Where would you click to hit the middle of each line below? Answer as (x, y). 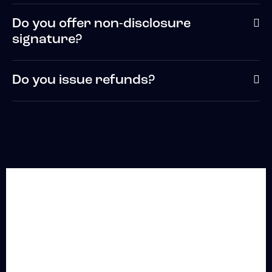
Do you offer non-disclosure (101, 24)
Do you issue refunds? (83, 81)
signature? (47, 40)
